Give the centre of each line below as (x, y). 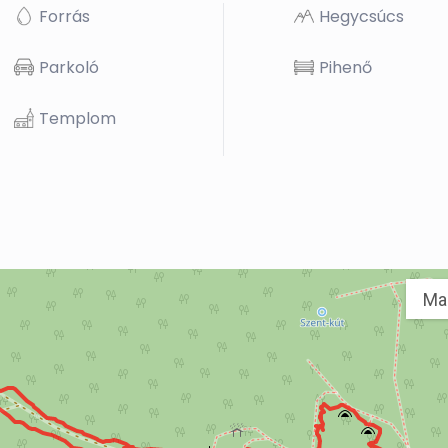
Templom (77, 119)
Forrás (64, 17)
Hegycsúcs (361, 17)
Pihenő (345, 68)
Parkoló (69, 68)
